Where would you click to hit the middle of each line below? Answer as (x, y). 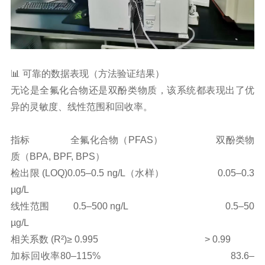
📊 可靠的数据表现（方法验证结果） (87, 74)
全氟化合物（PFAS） (96, 140)
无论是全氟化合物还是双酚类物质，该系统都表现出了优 (132, 91)
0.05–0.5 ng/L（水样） (116, 173)
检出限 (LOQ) (39, 173)
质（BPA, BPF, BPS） (57, 157)
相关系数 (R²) (38, 240)
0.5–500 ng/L (89, 206)
